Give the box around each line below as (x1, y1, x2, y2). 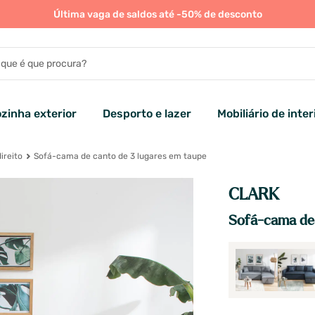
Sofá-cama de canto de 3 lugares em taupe (31, 151, 207, 162)
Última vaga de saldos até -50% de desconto (53, 8, 262, 20)
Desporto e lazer (103, 107, 191, 121)
